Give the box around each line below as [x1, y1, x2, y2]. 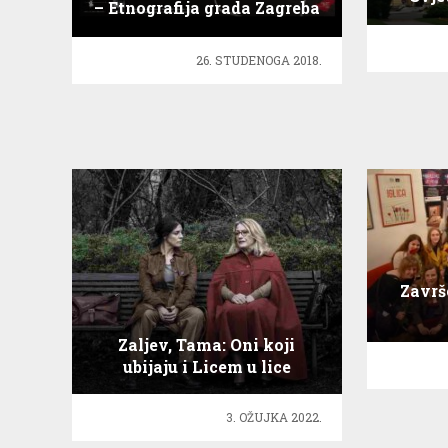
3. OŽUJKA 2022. [225, 409, 322, 426]
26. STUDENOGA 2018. [195, 51, 322, 68]
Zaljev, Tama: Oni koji [118, 333, 296, 355]
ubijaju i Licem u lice [122, 355, 291, 377]
